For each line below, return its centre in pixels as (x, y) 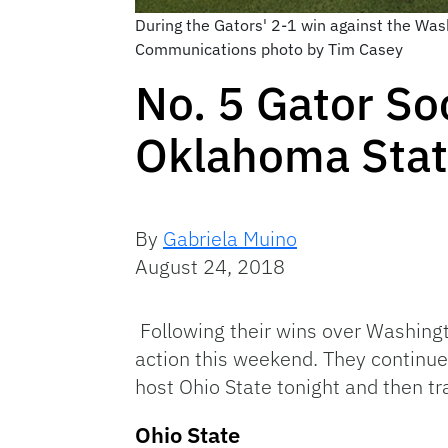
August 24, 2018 (210, 267)
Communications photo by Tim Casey (268, 49)
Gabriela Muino (230, 239)
